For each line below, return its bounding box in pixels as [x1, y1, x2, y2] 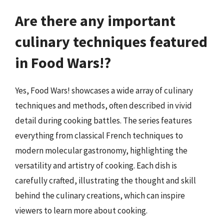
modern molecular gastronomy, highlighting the [15, 145, 187, 156]
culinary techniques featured [15, 32, 207, 51]
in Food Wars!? [15, 53, 111, 72]
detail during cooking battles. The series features [15, 115, 192, 126]
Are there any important [15, 11, 175, 30]
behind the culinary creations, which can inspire [15, 190, 185, 201]
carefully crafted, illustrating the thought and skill [15, 175, 196, 186]
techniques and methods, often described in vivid [15, 100, 192, 111]
